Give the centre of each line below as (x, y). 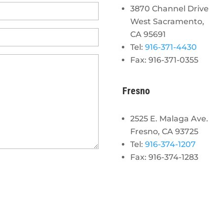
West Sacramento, (167, 21)
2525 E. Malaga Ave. (169, 118)
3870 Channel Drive (169, 8)
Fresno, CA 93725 (164, 131)
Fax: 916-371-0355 (164, 60)
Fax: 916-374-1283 (164, 157)
